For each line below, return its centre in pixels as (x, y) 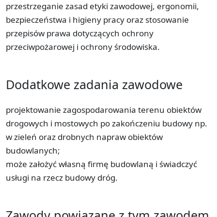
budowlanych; (33, 150)
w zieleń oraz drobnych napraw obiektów (84, 137)
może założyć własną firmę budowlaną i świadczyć (101, 164)
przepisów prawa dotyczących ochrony (80, 33)
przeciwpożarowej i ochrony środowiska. (83, 46)
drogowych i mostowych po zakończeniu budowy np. (107, 123)
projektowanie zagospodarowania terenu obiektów (104, 109)
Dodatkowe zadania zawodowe (94, 84)
